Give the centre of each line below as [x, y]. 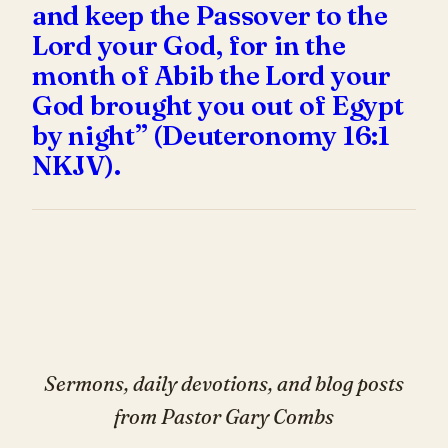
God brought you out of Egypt [218, 106]
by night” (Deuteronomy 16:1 [211, 136]
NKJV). [76, 166]
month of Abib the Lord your [211, 76]
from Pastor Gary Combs [224, 416]
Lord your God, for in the [189, 46]
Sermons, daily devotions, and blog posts [224, 383]
